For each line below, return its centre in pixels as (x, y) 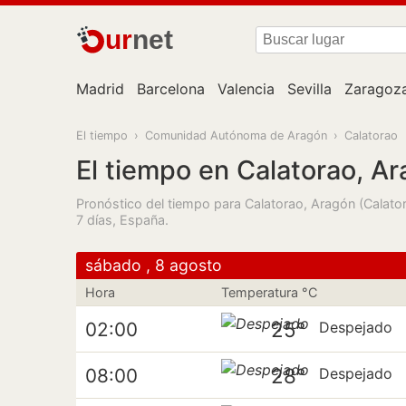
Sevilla (309, 89)
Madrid (100, 89)
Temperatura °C (270, 292)
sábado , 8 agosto (154, 265)
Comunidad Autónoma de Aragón (236, 135)
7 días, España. (122, 220)
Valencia (246, 89)
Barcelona (171, 89)
